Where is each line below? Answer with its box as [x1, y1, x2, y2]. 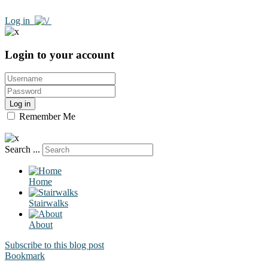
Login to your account [5, 48, 114, 61]
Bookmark [5, 251, 45, 261]
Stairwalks [29, 198, 68, 209]
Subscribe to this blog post [5, 240, 104, 251]
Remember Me [17, 111, 75, 122]
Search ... [5, 144, 40, 155]
